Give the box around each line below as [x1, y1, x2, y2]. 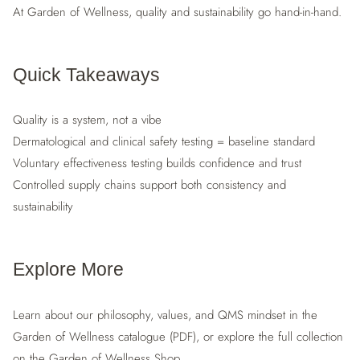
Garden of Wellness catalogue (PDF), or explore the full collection [13, 327, 343, 346]
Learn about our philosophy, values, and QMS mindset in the [13, 305, 317, 324]
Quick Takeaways [13, 64, 160, 85]
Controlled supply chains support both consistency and [13, 176, 286, 194]
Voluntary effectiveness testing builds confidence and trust [13, 154, 301, 172]
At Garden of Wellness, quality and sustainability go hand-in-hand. [13, 2, 342, 21]
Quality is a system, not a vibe [13, 111, 162, 129]
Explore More [13, 260, 124, 280]
